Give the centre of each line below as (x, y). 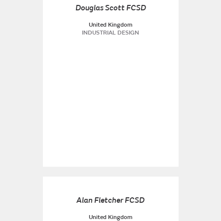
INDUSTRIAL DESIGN (110, 33)
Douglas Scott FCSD (110, 8)
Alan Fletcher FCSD (110, 200)
